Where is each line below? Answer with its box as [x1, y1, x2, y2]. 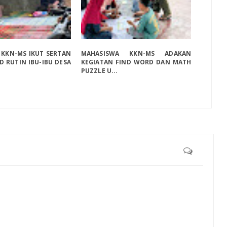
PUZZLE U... [81, 66, 118, 75]
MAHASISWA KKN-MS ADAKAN [81, 49, 192, 58]
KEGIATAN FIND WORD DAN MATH [81, 58, 192, 67]
